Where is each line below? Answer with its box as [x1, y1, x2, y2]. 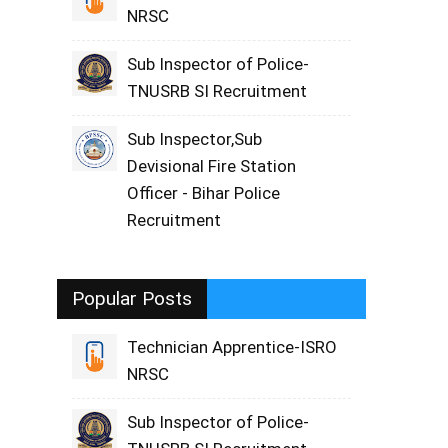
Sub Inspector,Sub [127, 129, 263, 149]
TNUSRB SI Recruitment [127, 81, 308, 101]
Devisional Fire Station [127, 156, 297, 176]
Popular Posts [72, 287, 193, 310]
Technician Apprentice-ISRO [127, 337, 338, 357]
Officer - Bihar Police [127, 183, 281, 203]
